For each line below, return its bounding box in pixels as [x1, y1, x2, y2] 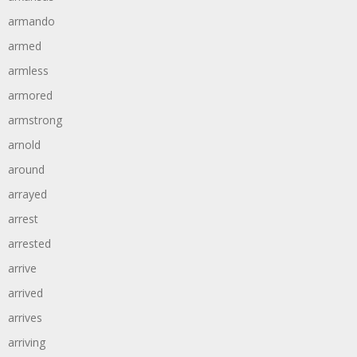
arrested [8, 236, 51, 251]
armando [8, 14, 55, 29]
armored [8, 88, 53, 103]
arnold [8, 137, 41, 152]
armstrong [8, 112, 62, 127]
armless [8, 63, 49, 78]
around [8, 162, 45, 177]
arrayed [8, 186, 47, 202]
